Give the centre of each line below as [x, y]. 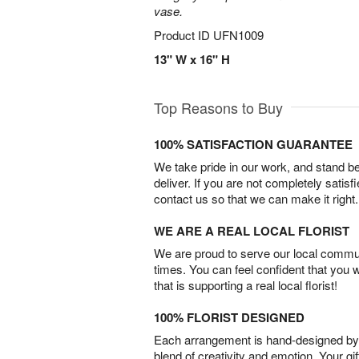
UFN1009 [238, 35]
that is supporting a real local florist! [246, 285]
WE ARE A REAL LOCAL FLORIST [252, 231]
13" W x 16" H [192, 59]
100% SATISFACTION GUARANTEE [253, 144]
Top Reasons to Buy [218, 107]
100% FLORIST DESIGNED [229, 317]
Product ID [184, 35]
